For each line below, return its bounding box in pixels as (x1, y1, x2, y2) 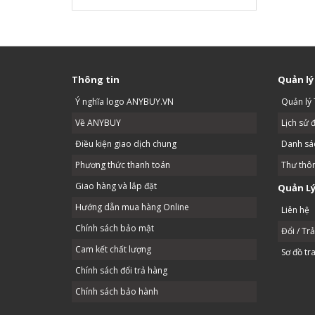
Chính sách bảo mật (75, 221, 154, 234)
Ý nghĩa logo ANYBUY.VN (75, 95, 174, 108)
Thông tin (72, 72, 120, 86)
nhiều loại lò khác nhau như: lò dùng (86, 18, 229, 31)
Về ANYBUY (75, 116, 121, 129)
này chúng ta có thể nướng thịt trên (86, 4, 224, 17)
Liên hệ (281, 203, 309, 216)
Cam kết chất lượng (75, 243, 151, 255)
